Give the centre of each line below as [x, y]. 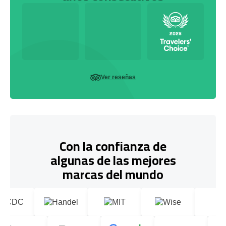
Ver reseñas [118, 77]
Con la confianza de [113, 146]
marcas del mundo [113, 174]
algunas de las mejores [113, 160]
